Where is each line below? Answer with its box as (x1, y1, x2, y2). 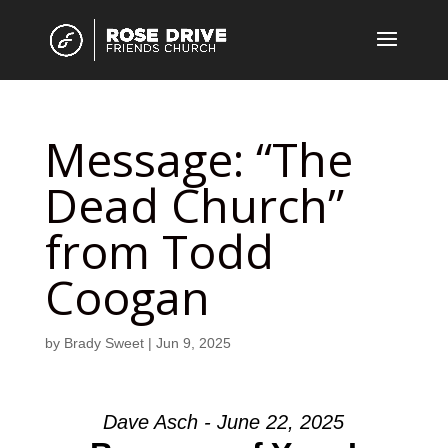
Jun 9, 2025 (155, 335, 231, 351)
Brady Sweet (63, 335, 144, 351)
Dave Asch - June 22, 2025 (103, 411, 345, 433)
